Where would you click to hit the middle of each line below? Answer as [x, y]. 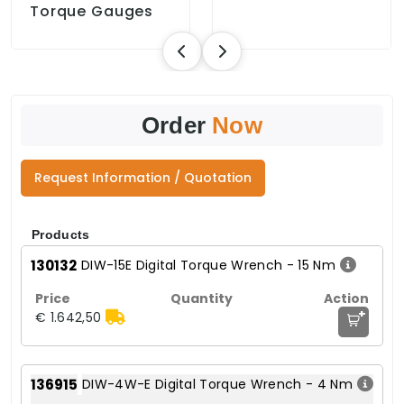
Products [61, 234]
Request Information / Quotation [143, 177]
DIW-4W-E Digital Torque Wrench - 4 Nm [217, 384]
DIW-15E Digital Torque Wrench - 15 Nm [208, 265]
